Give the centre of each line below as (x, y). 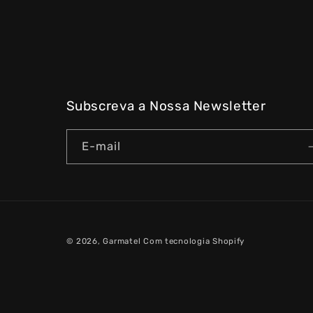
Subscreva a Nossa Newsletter (166, 106)
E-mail (101, 146)
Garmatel (122, 241)
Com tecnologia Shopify (194, 241)
